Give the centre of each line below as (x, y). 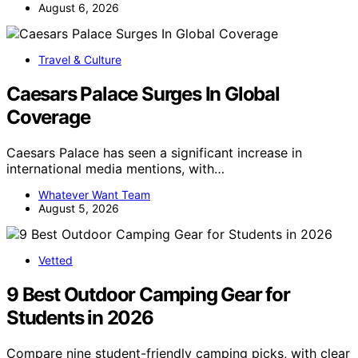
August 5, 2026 (79, 208)
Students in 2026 (80, 317)
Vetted (56, 260)
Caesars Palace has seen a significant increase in (154, 152)
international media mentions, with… (115, 168)
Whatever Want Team (94, 194)
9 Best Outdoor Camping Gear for (148, 294)
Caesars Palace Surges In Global (143, 93)
